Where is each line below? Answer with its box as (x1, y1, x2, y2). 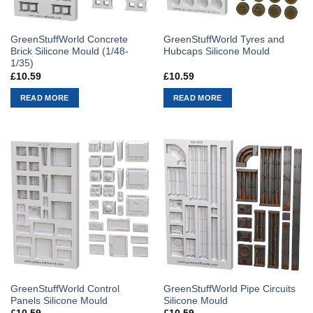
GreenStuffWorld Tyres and (163, 34, 284, 45)
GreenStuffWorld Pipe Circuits (163, 283, 296, 294)
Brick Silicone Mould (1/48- (10, 46, 129, 57)
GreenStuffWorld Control (10, 283, 119, 294)
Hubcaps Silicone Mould (163, 46, 270, 57)
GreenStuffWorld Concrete (10, 34, 128, 45)
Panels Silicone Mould (10, 295, 108, 306)
